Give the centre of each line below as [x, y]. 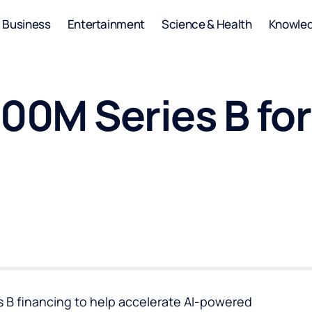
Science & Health [207, 24]
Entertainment [106, 24]
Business [26, 24]
